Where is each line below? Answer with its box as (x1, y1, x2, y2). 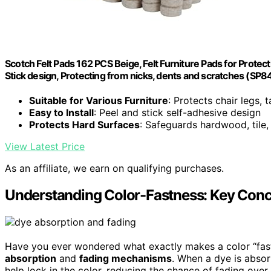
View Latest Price (5, 140, 85, 153)
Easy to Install (29, 106, 94, 119)
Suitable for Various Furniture (29, 94, 168, 107)
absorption (5, 252, 56, 265)
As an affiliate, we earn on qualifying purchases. (5, 162, 224, 175)
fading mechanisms (79, 252, 172, 265)
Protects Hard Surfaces (29, 119, 140, 131)
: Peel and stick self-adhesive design (94, 106, 261, 119)
